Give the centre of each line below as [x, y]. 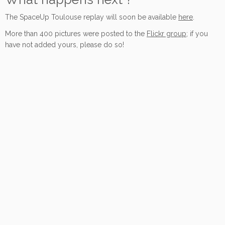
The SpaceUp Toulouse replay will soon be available [92, 17]
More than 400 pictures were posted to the [76, 33]
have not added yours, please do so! [65, 44]
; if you [197, 33]
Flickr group [166, 33]
